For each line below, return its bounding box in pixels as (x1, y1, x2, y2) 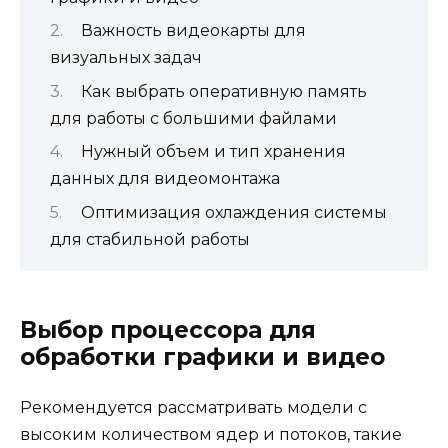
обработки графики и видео (20, 342, 385, 371)
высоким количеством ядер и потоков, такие (20, 424, 402, 444)
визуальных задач (50, 48, 202, 68)
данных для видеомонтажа (50, 169, 280, 189)
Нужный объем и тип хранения (80, 142, 346, 162)
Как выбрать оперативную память (80, 81, 367, 101)
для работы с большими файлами (50, 108, 337, 128)
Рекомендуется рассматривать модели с (20, 397, 367, 417)
